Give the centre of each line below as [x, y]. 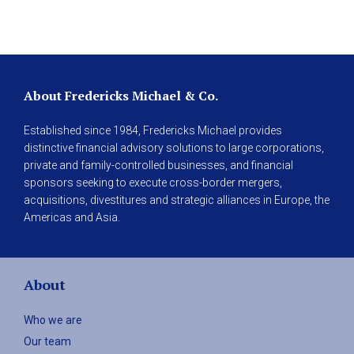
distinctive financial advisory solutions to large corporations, [174, 148]
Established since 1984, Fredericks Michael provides [153, 131]
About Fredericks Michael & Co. [121, 96]
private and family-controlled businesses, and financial [158, 166]
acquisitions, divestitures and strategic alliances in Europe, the [177, 200]
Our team [47, 342]
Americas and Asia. [72, 218]
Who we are [53, 320]
